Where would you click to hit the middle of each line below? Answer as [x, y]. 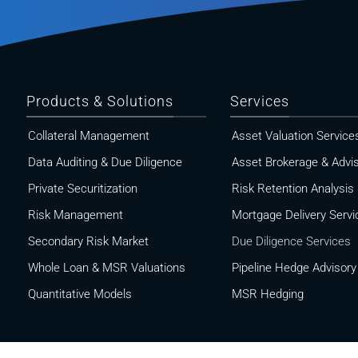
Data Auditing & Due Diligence [105, 163]
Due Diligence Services [291, 242]
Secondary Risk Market [88, 242]
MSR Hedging [267, 294]
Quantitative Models [80, 294]
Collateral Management [89, 136]
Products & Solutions [100, 101]
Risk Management [76, 215]
